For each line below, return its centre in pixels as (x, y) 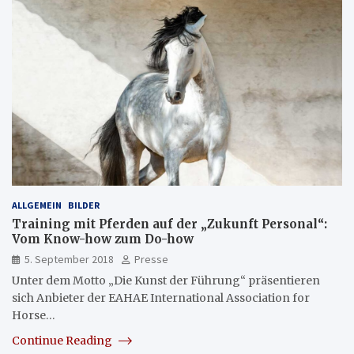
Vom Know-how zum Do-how (103, 239)
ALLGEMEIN (37, 205)
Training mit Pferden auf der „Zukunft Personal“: (169, 224)
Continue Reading (63, 340)
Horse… (34, 315)
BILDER (84, 205)
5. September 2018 (69, 259)
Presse (151, 259)
